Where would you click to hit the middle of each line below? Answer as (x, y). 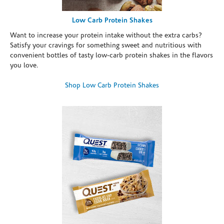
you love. (24, 65)
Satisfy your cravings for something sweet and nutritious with (106, 45)
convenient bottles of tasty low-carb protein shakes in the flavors (111, 55)
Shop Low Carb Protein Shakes (112, 85)
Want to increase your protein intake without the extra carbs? (106, 35)
